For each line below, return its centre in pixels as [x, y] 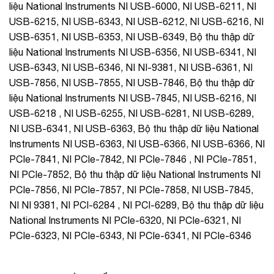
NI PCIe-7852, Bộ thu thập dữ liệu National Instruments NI [135, 174]
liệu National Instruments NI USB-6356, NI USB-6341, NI [133, 52]
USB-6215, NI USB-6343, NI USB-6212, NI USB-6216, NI [136, 21]
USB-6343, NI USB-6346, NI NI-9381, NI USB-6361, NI [131, 67]
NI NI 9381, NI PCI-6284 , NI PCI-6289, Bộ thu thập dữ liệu [136, 205]
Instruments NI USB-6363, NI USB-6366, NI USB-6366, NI [137, 143]
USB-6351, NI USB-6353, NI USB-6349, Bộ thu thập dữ [132, 36]
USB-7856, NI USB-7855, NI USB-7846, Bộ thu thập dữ [132, 82]
